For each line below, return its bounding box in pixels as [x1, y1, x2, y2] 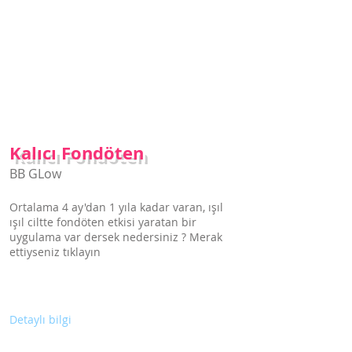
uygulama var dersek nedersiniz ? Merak [9, 229, 222, 244]
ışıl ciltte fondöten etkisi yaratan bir [9, 214, 196, 229]
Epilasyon [16, 330, 83, 346]
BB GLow [9, 165, 61, 182]
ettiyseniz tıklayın [9, 244, 101, 259]
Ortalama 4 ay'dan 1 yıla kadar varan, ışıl [9, 200, 223, 214]
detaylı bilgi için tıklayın [8, 10, 115, 24]
